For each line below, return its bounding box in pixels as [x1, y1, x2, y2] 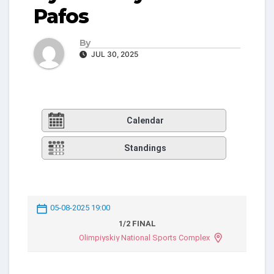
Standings [124, 143, 166, 154]
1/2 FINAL [118, 218, 156, 228]
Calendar [127, 116, 164, 126]
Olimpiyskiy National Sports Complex [78, 232, 210, 242]
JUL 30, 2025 [89, 50, 138, 59]
